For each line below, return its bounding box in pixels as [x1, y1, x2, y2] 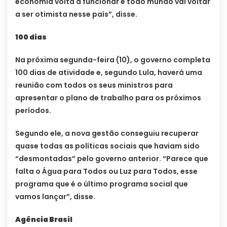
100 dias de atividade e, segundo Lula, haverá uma [15, 67, 202, 78]
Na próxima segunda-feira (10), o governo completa [15, 55, 210, 65]
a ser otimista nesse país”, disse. [15, 9, 137, 20]
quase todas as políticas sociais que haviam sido [15, 141, 200, 152]
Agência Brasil [15, 214, 72, 225]
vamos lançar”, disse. [15, 192, 95, 202]
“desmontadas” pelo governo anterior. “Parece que [15, 154, 208, 164]
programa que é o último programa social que [15, 179, 188, 190]
